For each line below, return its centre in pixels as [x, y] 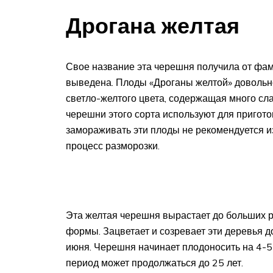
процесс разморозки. [113, 146]
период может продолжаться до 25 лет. [154, 263]
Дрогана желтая [153, 25]
